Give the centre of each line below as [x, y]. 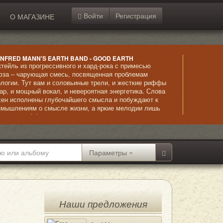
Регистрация [136, 15]
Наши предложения [103, 204]
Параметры [108, 152]
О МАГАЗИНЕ [32, 16]
